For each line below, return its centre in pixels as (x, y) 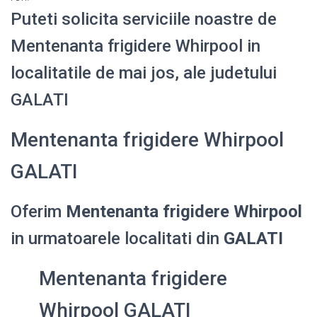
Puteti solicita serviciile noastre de (144, 19)
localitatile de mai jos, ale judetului (144, 73)
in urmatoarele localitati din (117, 238)
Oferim (38, 211)
